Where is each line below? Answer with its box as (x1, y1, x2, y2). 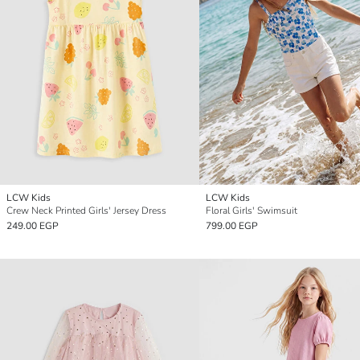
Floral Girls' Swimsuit (206, 203, 297, 217)
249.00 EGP (6, 219, 59, 232)
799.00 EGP (206, 219, 258, 232)
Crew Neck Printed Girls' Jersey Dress (6, 203, 166, 217)
